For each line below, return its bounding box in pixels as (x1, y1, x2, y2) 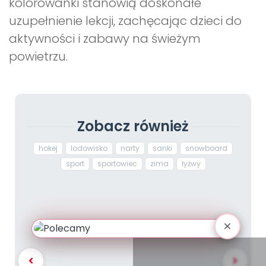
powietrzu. (9, 48, 68, 65)
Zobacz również (77, 116, 189, 137)
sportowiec (97, 159, 137, 169)
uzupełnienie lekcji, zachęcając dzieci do (9, 12, 242, 30)
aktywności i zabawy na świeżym (9, 30, 201, 47)
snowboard (185, 143, 227, 154)
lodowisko (71, 143, 107, 154)
